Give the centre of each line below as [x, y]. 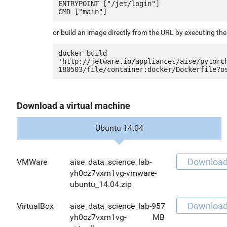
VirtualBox [35, 206]
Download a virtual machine [73, 105]
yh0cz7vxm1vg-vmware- [113, 173]
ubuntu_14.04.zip [101, 184]
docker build [83, 53]
